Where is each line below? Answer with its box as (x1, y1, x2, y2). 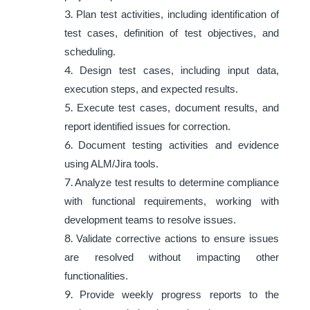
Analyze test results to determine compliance (75, 177, 280, 188)
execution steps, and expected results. (64, 84, 238, 95)
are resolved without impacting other (64, 252, 280, 263)
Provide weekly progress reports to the (80, 289, 280, 300)
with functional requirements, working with (64, 196, 280, 207)
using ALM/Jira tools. (64, 158, 158, 170)
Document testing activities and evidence (78, 140, 280, 151)
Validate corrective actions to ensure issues (75, 233, 280, 244)
